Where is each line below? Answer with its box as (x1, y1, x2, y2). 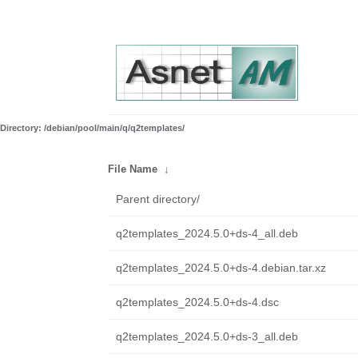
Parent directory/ (115, 193, 200, 205)
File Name (107, 163, 157, 175)
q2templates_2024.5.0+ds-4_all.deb (115, 227, 298, 240)
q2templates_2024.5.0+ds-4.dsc (115, 296, 279, 308)
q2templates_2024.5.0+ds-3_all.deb (115, 330, 298, 343)
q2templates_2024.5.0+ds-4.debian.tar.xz (115, 261, 326, 274)
